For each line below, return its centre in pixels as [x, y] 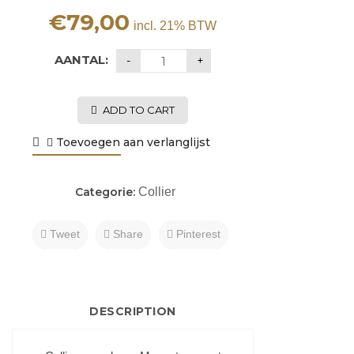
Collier [156, 192]
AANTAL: [81, 60]
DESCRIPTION [133, 311]
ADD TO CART [139, 110]
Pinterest [197, 234]
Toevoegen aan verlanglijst [131, 142]
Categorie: [106, 192]
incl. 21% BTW [175, 26]
